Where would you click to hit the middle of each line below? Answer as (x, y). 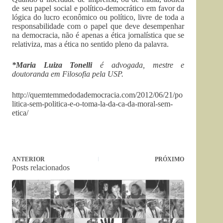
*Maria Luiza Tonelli (52, 65)
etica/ (20, 113)
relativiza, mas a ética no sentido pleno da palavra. (90, 44)
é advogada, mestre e (138, 65)
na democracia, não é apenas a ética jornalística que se (98, 35)
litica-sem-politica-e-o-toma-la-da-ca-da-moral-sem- (92, 104)
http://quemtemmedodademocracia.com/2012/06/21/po (97, 95)
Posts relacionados (41, 167)
